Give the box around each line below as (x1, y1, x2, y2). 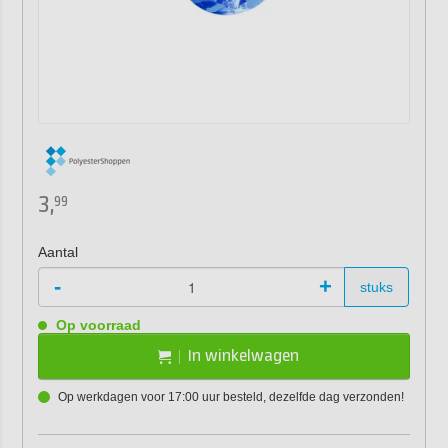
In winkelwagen (187, 346, 299, 366)
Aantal (37, 244, 78, 260)
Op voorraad (51, 317, 141, 333)
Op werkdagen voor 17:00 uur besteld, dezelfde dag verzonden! (57, 390, 404, 405)
